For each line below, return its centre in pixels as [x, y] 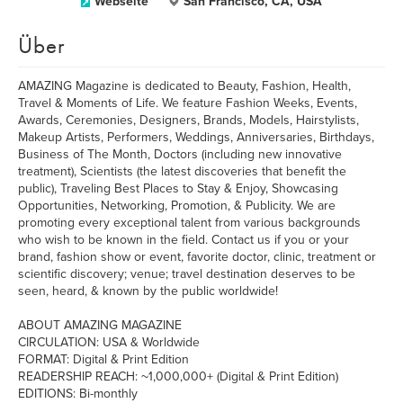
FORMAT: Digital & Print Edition [103, 359]
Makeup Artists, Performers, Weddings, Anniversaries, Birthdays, [196, 137]
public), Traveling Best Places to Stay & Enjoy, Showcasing [178, 188]
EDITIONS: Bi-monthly [78, 394]
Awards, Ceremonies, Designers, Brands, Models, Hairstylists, [188, 120]
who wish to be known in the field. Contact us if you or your [184, 240]
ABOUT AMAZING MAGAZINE [100, 325]
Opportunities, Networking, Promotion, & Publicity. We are [177, 206]
